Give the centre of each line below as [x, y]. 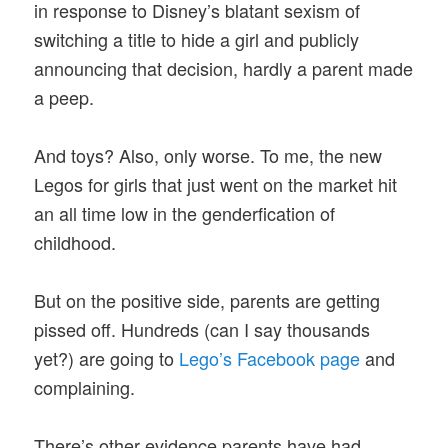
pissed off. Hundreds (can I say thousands [202, 329]
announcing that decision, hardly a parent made [224, 67]
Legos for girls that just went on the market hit [216, 183]
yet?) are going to [107, 358]
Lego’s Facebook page [270, 358]
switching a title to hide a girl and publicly [197, 38]
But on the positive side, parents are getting [207, 300]
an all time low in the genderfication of [185, 212]
